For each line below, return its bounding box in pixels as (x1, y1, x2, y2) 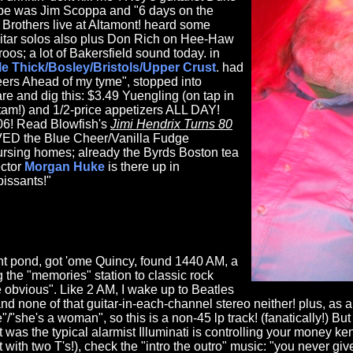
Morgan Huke (24, 160, 105, 174)
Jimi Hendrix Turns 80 (110, 117, 232, 132)
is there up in (105, 160, 180, 174)
